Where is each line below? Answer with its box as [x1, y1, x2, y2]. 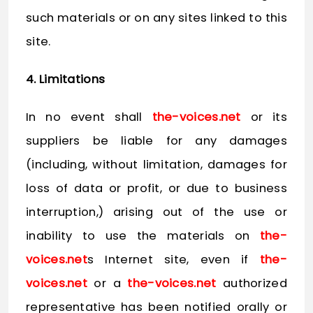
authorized [216, 275, 287, 292]
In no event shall [26, 109, 152, 126]
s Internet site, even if [87, 252, 260, 268]
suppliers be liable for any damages [26, 133, 287, 150]
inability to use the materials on [26, 228, 260, 245]
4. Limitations [26, 71, 105, 88]
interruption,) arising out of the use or [26, 204, 287, 221]
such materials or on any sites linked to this [26, 10, 287, 27]
